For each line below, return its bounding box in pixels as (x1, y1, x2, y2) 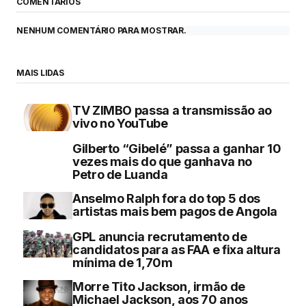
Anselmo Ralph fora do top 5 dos (72, 191, 260, 206)
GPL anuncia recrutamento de (72, 229, 247, 244)
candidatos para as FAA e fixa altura (72, 242, 281, 257)
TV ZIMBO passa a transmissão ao (72, 102, 272, 117)
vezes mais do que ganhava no (72, 154, 252, 169)
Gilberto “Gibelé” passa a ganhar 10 (72, 141, 281, 156)
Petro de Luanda (72, 167, 168, 182)
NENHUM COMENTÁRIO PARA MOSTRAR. (16, 25, 186, 36)
